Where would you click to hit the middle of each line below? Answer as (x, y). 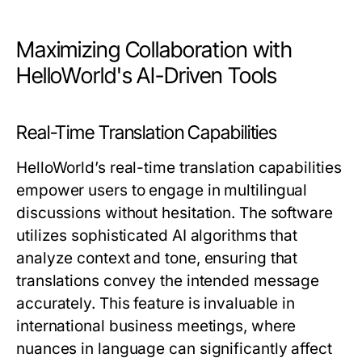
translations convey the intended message (168, 281)
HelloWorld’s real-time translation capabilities (179, 168)
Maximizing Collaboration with (155, 50)
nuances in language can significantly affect (174, 349)
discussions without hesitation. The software (175, 213)
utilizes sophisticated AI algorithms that (157, 236)
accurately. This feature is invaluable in (156, 304)
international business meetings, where (156, 326)
